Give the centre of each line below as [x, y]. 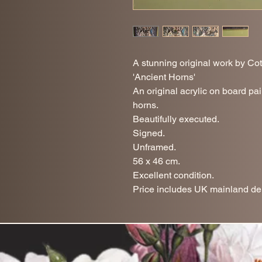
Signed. [149, 133]
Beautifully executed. [176, 119]
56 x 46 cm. [156, 161]
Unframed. [154, 147]
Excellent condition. [173, 175]
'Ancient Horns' [164, 77]
